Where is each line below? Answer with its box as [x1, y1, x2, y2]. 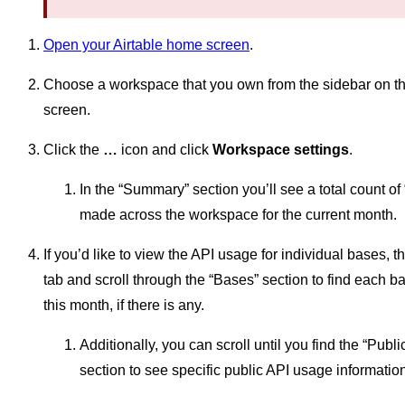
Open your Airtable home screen [43, 37, 250, 53]
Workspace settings [212, 142, 349, 158]
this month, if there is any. [43, 297, 204, 314]
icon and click [118, 142, 212, 158]
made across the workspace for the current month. [80, 207, 397, 223]
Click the [43, 142, 103, 158]
